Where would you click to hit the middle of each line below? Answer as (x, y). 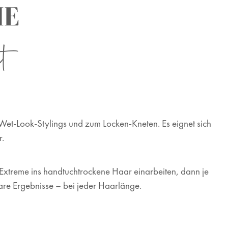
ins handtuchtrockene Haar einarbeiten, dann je (119, 172)
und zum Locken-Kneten (113, 124)
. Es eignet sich (184, 124)
